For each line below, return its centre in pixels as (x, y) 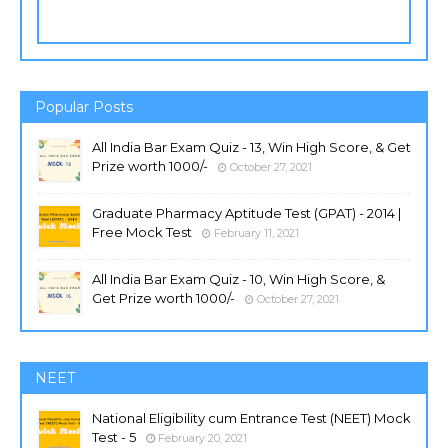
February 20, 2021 (202, 438)
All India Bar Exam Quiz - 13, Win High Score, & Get (251, 147)
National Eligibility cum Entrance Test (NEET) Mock (251, 418)
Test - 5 (114, 437)
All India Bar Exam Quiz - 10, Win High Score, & (238, 279)
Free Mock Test (142, 232)
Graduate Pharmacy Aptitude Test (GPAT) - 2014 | (246, 213)
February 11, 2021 (256, 233)
